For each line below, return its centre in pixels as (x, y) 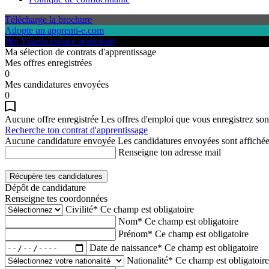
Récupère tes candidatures (56, 176)
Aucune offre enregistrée (52, 119)
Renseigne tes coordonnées (56, 198)
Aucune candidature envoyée (60, 141)
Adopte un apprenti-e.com (54, 30)
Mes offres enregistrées (48, 63)
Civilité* (82, 209)
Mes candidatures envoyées (57, 84)
